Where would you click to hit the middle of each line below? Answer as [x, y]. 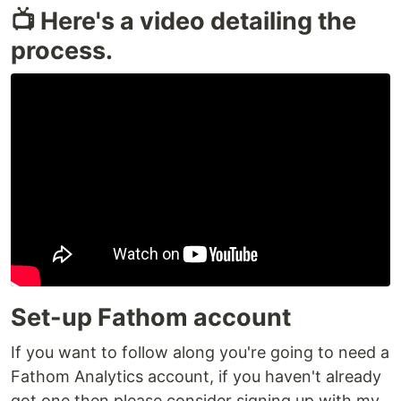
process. [62, 51]
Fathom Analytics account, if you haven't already [196, 377]
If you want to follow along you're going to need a [200, 353]
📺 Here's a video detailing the [183, 21]
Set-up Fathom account [151, 318]
